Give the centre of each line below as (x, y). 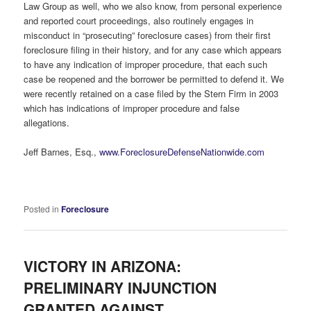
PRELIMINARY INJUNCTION (120, 288)
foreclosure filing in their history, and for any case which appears (153, 49)
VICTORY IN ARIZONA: (103, 266)
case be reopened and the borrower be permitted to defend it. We (154, 78)
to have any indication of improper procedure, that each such (146, 64)
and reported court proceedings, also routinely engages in (139, 20)
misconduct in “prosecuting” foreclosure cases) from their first (148, 35)
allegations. (47, 122)
